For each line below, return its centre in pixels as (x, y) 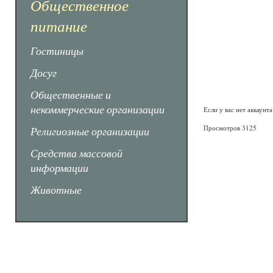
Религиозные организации (90, 131)
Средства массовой (76, 153)
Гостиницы (57, 51)
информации (59, 168)
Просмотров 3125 (230, 128)
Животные (56, 190)
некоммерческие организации (97, 109)
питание (59, 26)
